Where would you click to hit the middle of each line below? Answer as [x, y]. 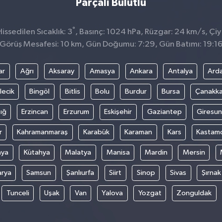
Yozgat [150, 193]
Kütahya [37, 152]
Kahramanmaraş [42, 132]
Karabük [96, 132]
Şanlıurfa [80, 172]
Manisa [118, 152]
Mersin [194, 152]
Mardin [156, 152]
